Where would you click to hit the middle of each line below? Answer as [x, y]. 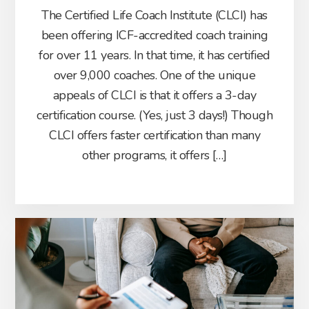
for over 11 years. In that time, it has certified [154, 55]
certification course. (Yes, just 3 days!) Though [154, 115]
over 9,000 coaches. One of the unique [154, 75]
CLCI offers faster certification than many [154, 135]
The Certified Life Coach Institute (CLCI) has [154, 15]
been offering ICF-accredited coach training [154, 35]
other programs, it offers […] [154, 155]
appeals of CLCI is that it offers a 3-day [154, 95]
